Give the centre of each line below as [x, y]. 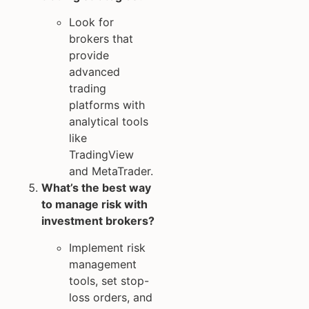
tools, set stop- [109, 280]
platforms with [107, 105]
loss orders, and [111, 297]
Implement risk [107, 247]
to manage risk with [94, 205]
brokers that [101, 39]
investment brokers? [98, 221]
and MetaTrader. [111, 171]
